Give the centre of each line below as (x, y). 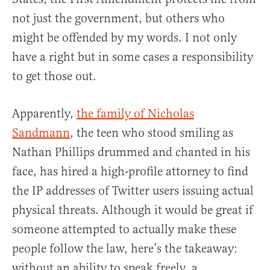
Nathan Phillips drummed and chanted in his (131, 152)
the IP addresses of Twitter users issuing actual (133, 191)
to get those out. (54, 77)
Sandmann (41, 133)
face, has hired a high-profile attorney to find (130, 172)
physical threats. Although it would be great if (133, 210)
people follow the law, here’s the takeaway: (125, 249)
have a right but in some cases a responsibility (133, 57)
